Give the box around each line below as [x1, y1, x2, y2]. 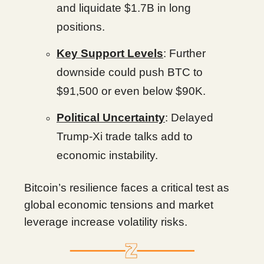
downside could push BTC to [57, 66, 203, 78]
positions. [57, 21, 105, 33]
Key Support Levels [57, 47, 163, 60]
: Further [163, 47, 206, 60]
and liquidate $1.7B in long [57, 2, 191, 14]
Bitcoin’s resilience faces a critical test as [24, 181, 229, 194]
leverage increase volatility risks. [24, 216, 187, 228]
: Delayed [165, 111, 213, 124]
